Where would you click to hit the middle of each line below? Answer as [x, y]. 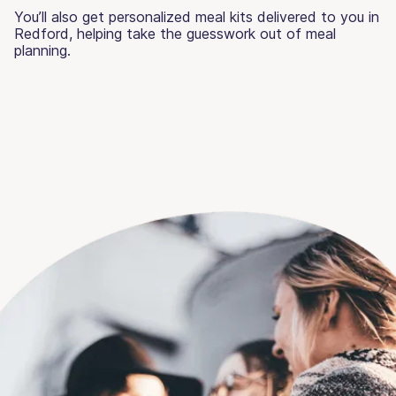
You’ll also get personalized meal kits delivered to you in [197, 16]
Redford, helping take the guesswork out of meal [175, 33]
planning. [42, 50]
